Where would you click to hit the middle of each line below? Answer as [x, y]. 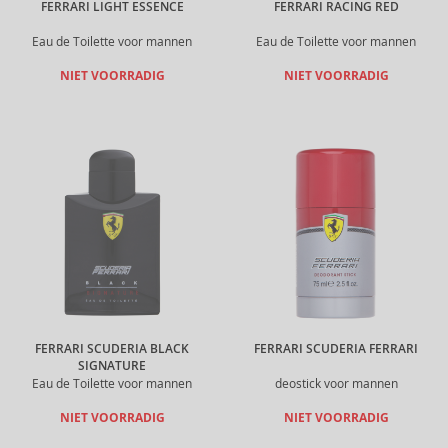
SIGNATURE [112, 366]
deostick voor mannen [336, 383]
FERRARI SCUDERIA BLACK [112, 349]
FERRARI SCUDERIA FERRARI [336, 349]
